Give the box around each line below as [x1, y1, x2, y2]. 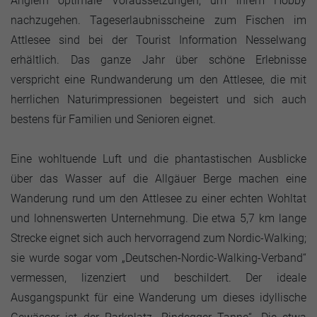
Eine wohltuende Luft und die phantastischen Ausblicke [11, 152, 306, 166]
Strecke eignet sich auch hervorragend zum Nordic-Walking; [11, 231, 306, 245]
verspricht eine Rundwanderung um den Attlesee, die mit [11, 73, 306, 86]
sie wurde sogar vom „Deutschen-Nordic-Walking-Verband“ [11, 251, 306, 265]
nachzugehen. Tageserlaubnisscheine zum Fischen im [11, 13, 306, 27]
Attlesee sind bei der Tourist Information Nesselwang [11, 33, 306, 47]
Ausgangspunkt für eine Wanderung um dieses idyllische [11, 291, 306, 304]
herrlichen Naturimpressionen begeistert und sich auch [11, 93, 306, 106]
